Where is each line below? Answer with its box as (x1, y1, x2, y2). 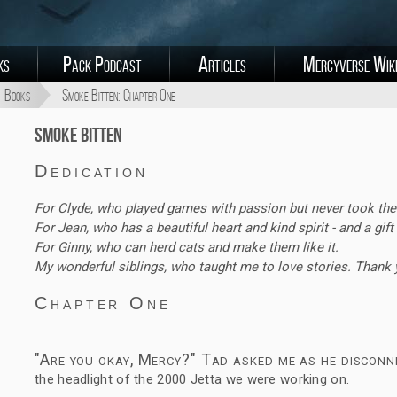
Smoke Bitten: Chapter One (62, 85, 175, 105)
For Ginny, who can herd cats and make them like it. (35, 238, 339, 255)
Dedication (35, 161, 148, 182)
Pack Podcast (63, 51, 142, 76)
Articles (198, 51, 246, 76)
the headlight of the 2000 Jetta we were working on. (35, 370, 350, 387)
